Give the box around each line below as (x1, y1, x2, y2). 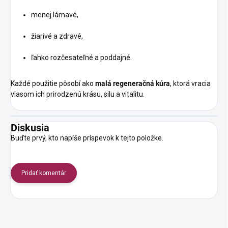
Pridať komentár (21, 169, 66, 177)
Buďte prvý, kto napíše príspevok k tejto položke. (11, 133, 163, 142)
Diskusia (11, 121, 49, 134)
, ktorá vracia (170, 79, 211, 88)
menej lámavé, (31, 10, 78, 19)
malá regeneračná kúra (95, 79, 170, 88)
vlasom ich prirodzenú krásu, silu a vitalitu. (11, 90, 145, 98)
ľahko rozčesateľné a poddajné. (31, 53, 132, 62)
